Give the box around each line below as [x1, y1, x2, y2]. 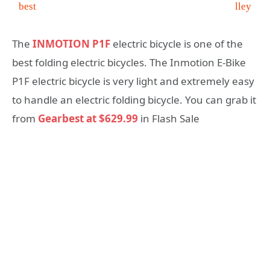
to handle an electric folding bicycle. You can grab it [12, 93, 256, 107]
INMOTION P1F [33, 37, 110, 51]
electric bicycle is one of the [113, 37, 243, 51]
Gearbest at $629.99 [38, 111, 138, 125]
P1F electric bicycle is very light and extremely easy [12, 74, 254, 88]
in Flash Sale [138, 111, 199, 125]
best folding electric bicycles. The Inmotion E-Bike [12, 55, 246, 69]
